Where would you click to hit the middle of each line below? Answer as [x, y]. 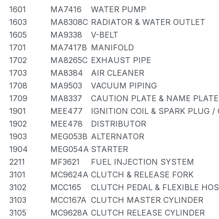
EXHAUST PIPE [121, 60]
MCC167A [68, 200]
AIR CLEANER [118, 73]
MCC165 [66, 187]
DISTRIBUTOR [119, 124]
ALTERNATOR [118, 136]
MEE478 [66, 124]
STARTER [109, 149]
